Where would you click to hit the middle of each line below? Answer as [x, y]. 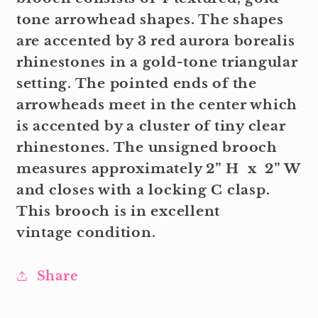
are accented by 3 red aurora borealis [155, 40]
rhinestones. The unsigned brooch [147, 147]
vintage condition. [86, 232]
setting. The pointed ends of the [136, 83]
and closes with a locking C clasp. [143, 190]
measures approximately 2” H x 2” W [158, 168]
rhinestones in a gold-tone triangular [157, 62]
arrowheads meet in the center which [157, 104]
